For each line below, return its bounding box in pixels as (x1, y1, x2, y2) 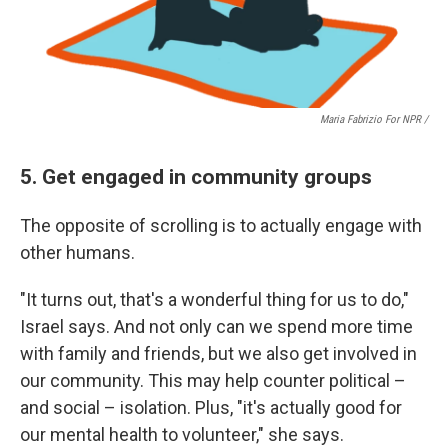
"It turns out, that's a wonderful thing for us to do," (20, 288, 409, 310)
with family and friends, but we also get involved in (20, 342, 417, 364)
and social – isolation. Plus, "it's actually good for (20, 396, 402, 418)
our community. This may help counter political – (20, 369, 406, 391)
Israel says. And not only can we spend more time (20, 315, 413, 337)
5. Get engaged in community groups (20, 163, 372, 189)
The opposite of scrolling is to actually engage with (20, 214, 422, 236)
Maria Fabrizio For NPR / (320, 112, 428, 126)
